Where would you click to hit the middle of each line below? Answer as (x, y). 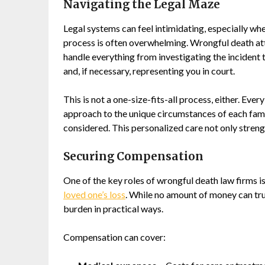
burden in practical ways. (113, 208)
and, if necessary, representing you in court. (149, 70)
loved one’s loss (94, 194)
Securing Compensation (133, 156)
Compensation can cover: (114, 237)
